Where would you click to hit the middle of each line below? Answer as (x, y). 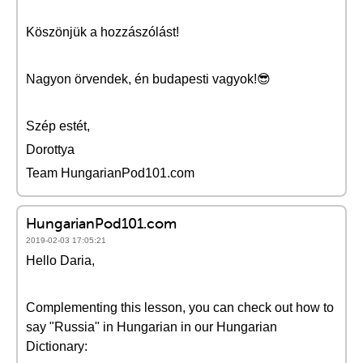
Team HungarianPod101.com (110, 173)
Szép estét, (58, 126)
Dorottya (50, 149)
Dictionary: (57, 346)
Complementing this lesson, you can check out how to (180, 307)
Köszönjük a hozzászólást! (102, 32)
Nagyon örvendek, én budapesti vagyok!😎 (148, 79)
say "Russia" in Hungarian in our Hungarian (152, 327)
